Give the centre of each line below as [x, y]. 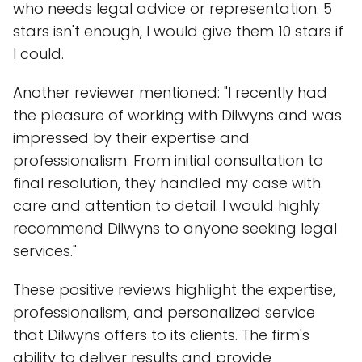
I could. [38, 54]
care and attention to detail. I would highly [166, 206]
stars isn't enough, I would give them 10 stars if [178, 31]
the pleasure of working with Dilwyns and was [177, 115]
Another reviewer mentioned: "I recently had [170, 93]
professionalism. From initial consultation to [168, 160]
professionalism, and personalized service [164, 312]
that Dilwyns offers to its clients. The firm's [161, 335]
